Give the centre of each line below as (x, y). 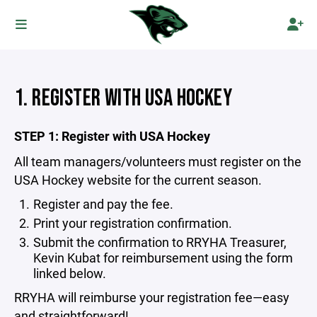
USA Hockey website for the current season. (138, 180)
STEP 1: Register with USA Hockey (112, 136)
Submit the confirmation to (109, 242)
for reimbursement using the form (197, 258)
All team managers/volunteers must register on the (158, 161)
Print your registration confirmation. (132, 223)
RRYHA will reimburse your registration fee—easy (152, 297)
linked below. (70, 273)
